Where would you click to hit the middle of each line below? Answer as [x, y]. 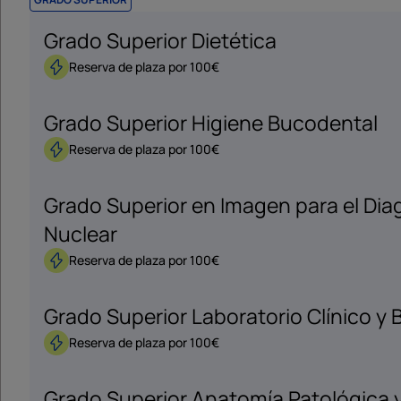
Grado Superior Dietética [160, 40]
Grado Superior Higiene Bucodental [211, 123]
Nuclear [81, 234]
